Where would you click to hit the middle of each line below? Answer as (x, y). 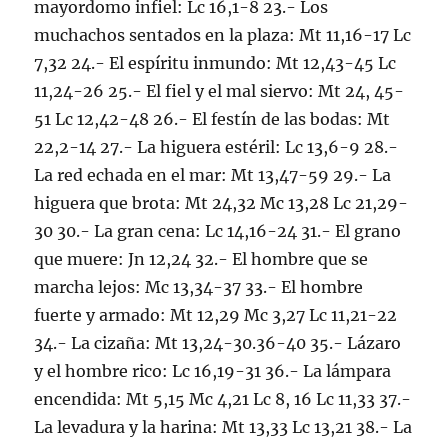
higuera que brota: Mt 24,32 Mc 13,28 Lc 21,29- (221, 203)
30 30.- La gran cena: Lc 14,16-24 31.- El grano (218, 231)
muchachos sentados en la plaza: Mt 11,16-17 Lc (223, 35)
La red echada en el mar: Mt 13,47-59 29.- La (213, 175)
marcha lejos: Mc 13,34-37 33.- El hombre (199, 287)
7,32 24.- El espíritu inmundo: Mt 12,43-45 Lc (215, 63)
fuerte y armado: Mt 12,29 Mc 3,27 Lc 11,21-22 (216, 315)
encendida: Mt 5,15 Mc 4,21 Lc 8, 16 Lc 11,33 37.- (223, 399)
